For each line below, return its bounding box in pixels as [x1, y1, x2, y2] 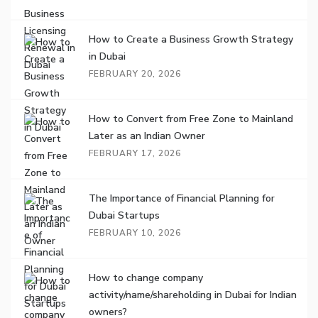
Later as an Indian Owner [89, 129, 205, 143]
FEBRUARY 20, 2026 [89, 68, 181, 79]
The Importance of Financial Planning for [89, 192, 275, 205]
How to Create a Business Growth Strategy [89, 33, 293, 46]
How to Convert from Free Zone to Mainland [89, 112, 293, 126]
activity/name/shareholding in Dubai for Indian [89, 288, 297, 302]
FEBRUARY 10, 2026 [89, 227, 181, 238]
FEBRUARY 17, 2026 [89, 148, 181, 159]
